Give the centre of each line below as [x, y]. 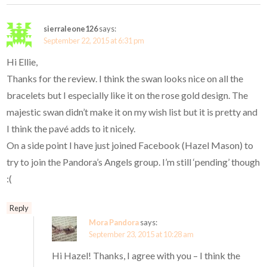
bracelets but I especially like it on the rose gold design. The [128, 95]
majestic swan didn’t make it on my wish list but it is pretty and [132, 111]
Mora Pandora [114, 222]
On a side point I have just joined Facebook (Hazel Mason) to [130, 145]
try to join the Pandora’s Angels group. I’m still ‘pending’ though [133, 162]
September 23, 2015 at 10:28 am [142, 234]
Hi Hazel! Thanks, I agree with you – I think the [146, 255]
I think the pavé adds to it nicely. [71, 128]
